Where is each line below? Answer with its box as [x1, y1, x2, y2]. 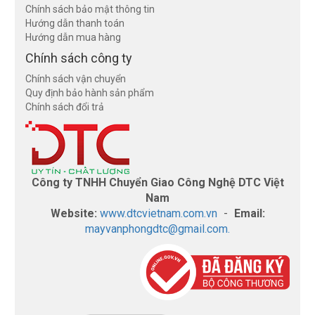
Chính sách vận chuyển [25, 73, 127, 84]
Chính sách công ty [25, 51, 133, 65]
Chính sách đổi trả [25, 101, 105, 112]
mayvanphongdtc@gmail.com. [85, 222, 230, 236]
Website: [50, 207, 100, 220]
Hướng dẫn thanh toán [25, 18, 125, 29]
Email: [233, 207, 265, 220]
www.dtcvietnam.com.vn [99, 207, 217, 220]
